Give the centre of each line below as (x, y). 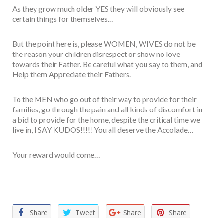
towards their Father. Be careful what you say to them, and (107, 64)
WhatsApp (124, 182)
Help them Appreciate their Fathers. (72, 74)
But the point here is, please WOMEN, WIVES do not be (104, 44)
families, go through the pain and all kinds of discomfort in (107, 109)
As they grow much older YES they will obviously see (98, 9)
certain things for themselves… (63, 19)
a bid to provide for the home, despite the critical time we (106, 120)
